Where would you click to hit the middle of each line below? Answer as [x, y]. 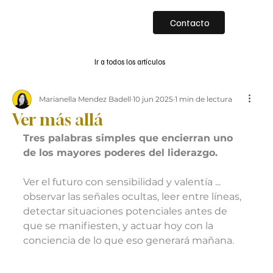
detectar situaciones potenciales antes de [126, 211]
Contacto [190, 23]
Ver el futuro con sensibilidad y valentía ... [123, 182]
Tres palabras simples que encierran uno [129, 138]
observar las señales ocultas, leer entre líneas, [133, 197]
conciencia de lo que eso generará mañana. [129, 241]
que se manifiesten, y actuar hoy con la [119, 226]
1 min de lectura [204, 99]
